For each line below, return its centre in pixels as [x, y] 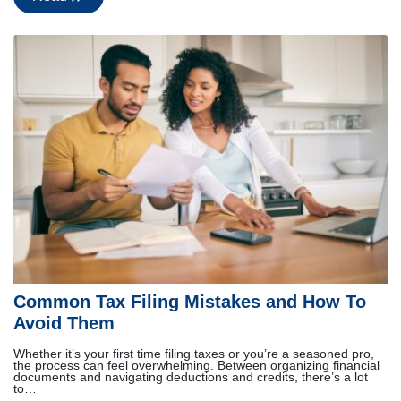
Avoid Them [64, 324]
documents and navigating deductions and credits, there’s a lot [191, 378]
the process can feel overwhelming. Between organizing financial [196, 366]
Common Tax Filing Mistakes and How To [190, 302]
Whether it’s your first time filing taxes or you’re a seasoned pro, [194, 354]
